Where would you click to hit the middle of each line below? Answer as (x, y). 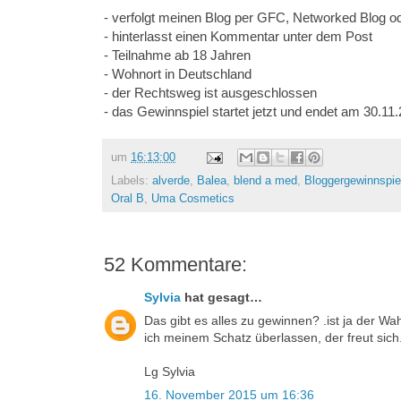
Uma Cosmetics (193, 199)
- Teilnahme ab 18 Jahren (177, 55)
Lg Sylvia (170, 372)
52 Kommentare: (175, 265)
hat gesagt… (222, 298)
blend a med (265, 181)
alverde (171, 181)
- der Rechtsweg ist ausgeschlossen (210, 93)
